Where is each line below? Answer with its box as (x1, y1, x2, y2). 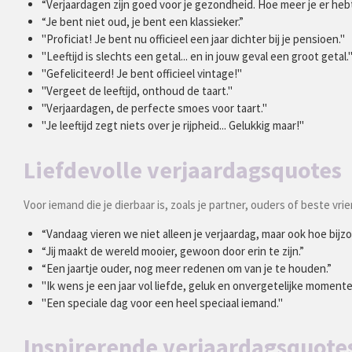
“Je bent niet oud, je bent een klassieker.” (41, 14, 244, 30)
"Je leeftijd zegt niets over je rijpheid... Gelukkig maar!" (41, 118, 304, 134)
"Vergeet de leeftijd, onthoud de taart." (41, 83, 233, 99)
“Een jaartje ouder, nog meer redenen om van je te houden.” (41, 260, 332, 276)
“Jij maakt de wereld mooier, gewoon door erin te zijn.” (41, 243, 304, 258)
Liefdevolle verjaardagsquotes (24, 154, 342, 185)
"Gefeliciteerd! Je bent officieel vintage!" (41, 66, 242, 82)
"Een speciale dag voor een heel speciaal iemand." (41, 295, 283, 310)
